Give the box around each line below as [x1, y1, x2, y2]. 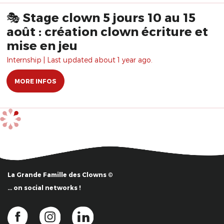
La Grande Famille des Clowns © [7, 171, 113, 178]
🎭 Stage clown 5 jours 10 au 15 [6, 10, 195, 24]
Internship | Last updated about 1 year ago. [6, 55, 152, 64]
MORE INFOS [14, 77, 56, 84]
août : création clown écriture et [6, 24, 208, 38]
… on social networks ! [7, 184, 81, 191]
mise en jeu [6, 38, 77, 52]
